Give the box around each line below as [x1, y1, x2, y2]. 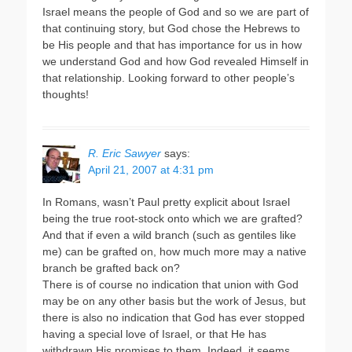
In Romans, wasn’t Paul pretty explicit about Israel [42, 196, 290, 208]
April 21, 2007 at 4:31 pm [88, 163, 214, 176]
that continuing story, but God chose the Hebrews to [42, 22, 300, 35]
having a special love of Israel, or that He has [42, 328, 266, 340]
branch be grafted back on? [42, 262, 180, 274]
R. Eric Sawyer [88, 147, 161, 159]
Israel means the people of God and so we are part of [42, 5, 309, 18]
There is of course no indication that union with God [42, 278, 299, 291]
